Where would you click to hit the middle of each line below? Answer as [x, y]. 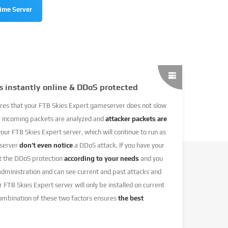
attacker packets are [136, 119]
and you [151, 158]
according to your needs [102, 158]
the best [131, 198]
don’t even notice [46, 145]
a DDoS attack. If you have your [119, 145]
